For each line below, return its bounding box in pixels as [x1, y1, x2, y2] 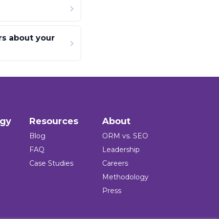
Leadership [102, 145, 140, 154]
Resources [29, 116, 78, 127]
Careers [102, 159, 128, 168]
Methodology [102, 173, 149, 182]
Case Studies [29, 159, 73, 168]
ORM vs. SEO [102, 131, 148, 141]
